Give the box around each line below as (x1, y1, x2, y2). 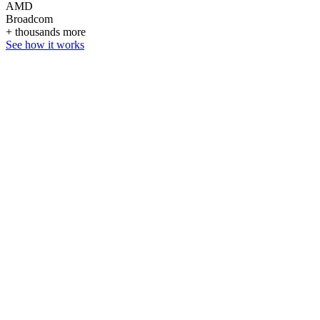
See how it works (6, 38, 84, 51)
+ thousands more (6, 25, 86, 38)
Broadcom (6, 12, 53, 25)
